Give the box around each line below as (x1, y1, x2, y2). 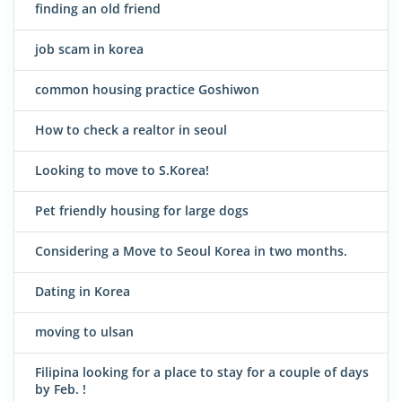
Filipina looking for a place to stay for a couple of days (35, 363, 369, 381)
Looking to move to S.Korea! (35, 162, 209, 179)
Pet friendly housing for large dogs (35, 202, 249, 220)
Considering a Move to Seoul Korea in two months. (35, 242, 347, 260)
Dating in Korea (35, 283, 130, 301)
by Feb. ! (35, 380, 86, 398)
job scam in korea (35, 40, 144, 58)
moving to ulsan (35, 323, 134, 341)
